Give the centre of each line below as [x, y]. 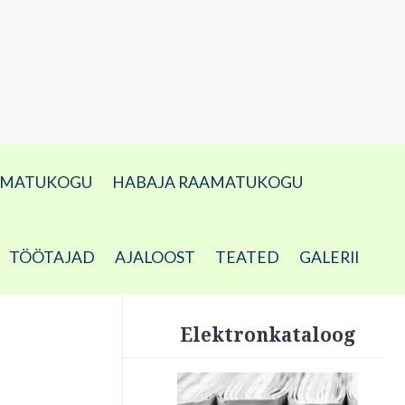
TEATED [247, 257]
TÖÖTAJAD [52, 257]
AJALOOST [155, 257]
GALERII [329, 257]
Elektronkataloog [267, 335]
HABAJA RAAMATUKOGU [207, 182]
